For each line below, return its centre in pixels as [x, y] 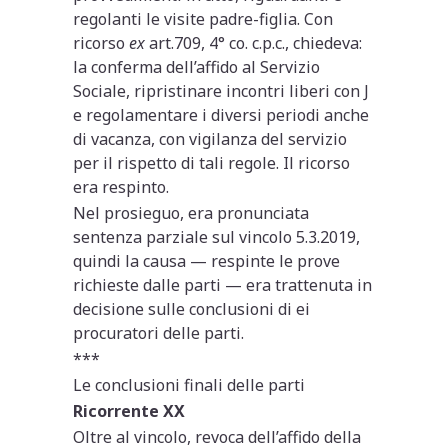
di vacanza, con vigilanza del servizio [210, 138]
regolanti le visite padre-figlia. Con [203, 18]
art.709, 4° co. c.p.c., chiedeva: [254, 42]
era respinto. [121, 186]
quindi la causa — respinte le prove [207, 260]
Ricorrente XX [129, 410]
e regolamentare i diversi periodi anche [221, 114]
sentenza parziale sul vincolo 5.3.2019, [217, 236]
